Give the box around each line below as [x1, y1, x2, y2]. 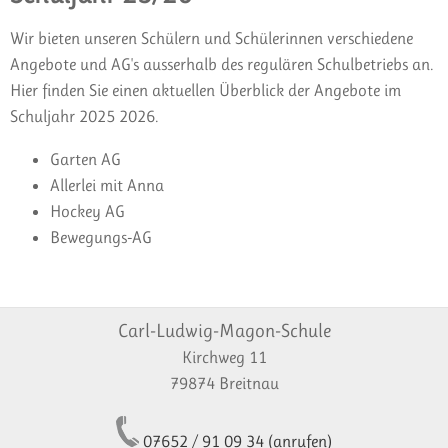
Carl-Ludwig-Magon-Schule [117, 320, 331, 342]
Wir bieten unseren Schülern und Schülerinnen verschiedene [10, 27, 413, 48]
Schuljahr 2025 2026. [10, 105, 159, 126]
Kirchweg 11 [181, 347, 267, 368]
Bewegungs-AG [50, 227, 152, 248]
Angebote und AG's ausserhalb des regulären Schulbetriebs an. [10, 53, 434, 74]
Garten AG [50, 149, 121, 170]
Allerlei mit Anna [50, 175, 164, 196]
